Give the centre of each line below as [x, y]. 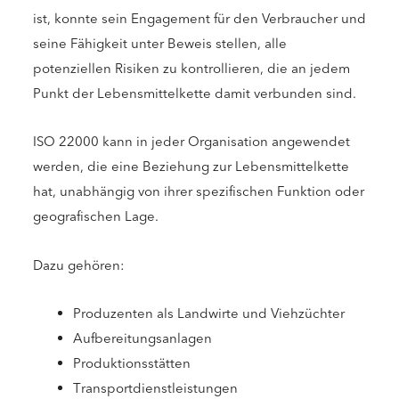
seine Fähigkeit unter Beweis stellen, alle [160, 44]
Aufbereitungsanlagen [142, 338]
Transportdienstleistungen [155, 388]
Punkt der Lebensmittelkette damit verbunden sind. [195, 94]
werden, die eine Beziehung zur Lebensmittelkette [191, 167]
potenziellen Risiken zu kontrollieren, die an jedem [191, 69]
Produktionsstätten [132, 363]
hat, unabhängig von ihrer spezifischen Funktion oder [199, 192]
